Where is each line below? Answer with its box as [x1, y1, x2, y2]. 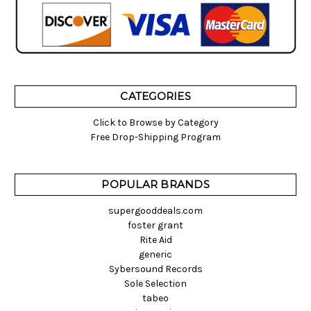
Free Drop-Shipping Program [90, 131, 221, 144]
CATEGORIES [120, 90, 191, 103]
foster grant [128, 219, 183, 232]
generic [139, 249, 172, 261]
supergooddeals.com [108, 205, 203, 217]
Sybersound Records [108, 263, 203, 276]
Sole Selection [124, 278, 187, 290]
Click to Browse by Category [92, 117, 219, 129]
